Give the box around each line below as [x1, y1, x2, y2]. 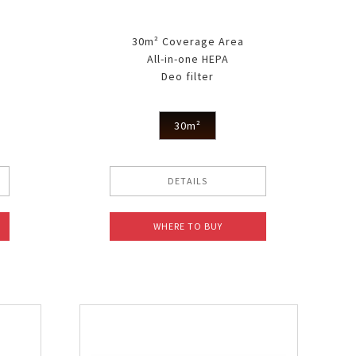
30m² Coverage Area [131, 33, 244, 48]
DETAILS [168, 174, 208, 187]
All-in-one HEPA [146, 51, 229, 66]
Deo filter [161, 68, 215, 83]
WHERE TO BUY [153, 219, 222, 232]
